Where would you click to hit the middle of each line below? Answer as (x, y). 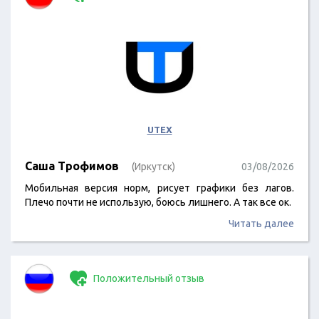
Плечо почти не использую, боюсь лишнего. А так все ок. (158, 202)
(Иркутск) (153, 167)
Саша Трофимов (72, 166)
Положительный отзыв (148, 278)
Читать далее (261, 224)
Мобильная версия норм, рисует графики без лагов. (159, 188)
